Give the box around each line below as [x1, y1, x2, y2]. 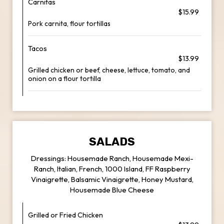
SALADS [89, 135, 135, 148]
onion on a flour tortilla [28, 74, 101, 83]
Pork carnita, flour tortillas [28, 19, 110, 28]
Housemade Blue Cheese [70, 185, 154, 194]
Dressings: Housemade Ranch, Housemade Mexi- [30, 153, 193, 163]
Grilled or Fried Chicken [28, 210, 103, 219]
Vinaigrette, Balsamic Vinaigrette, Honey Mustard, [30, 174, 193, 184]
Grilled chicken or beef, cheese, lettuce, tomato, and [28, 65, 190, 74]
